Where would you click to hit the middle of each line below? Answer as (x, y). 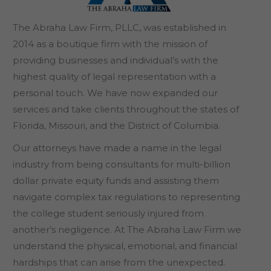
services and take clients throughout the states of (126, 109)
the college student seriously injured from (108, 213)
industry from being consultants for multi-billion (122, 164)
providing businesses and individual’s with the (116, 60)
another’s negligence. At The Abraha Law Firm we (127, 230)
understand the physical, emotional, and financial (125, 246)
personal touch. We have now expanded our (115, 93)
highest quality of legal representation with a (114, 77)
